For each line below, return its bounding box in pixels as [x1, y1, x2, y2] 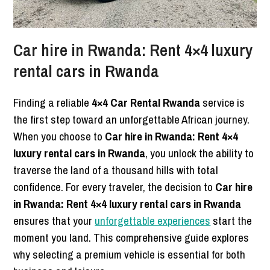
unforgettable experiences [95, 213, 211, 229]
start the [210, 213, 253, 229]
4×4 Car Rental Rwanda [92, 95, 201, 111]
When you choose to [13, 128, 105, 145]
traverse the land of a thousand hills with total [13, 162, 219, 178]
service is [200, 95, 245, 111]
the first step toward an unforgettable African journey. [13, 111, 250, 128]
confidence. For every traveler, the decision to [13, 179, 216, 195]
